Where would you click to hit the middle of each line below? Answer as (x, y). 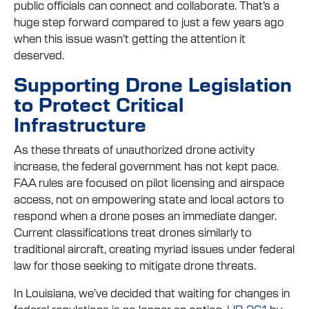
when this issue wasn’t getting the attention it (130, 38)
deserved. (39, 54)
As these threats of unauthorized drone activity (134, 149)
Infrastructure (80, 123)
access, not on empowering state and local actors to (149, 198)
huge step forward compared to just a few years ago (149, 21)
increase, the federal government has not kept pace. (146, 165)
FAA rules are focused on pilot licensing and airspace (149, 182)
